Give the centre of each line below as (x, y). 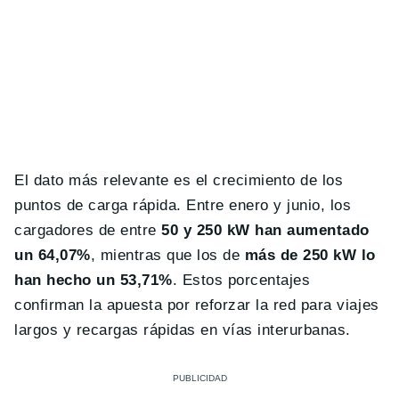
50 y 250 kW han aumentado (263, 231)
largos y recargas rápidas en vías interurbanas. (183, 330)
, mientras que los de (167, 256)
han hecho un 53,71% (94, 281)
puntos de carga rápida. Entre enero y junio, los (183, 206)
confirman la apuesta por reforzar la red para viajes (197, 305)
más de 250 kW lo (310, 256)
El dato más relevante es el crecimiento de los (179, 181)
